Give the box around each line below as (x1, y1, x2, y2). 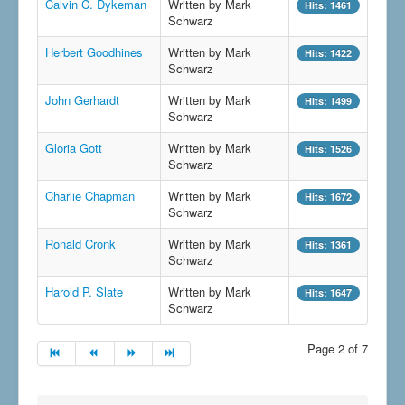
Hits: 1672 (305, 190, 352, 204)
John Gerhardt (45, 91, 119, 109)
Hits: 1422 (305, 46, 352, 61)
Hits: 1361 (305, 238, 352, 252)
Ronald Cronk (45, 235, 116, 253)
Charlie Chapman (45, 187, 135, 205)
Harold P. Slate (45, 283, 123, 301)
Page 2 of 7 (307, 340, 368, 358)
